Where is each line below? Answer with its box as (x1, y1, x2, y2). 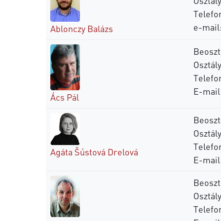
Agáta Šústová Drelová (50, 146, 138, 157)
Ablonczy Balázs (50, 22, 113, 34)
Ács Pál (50, 91, 79, 103)
